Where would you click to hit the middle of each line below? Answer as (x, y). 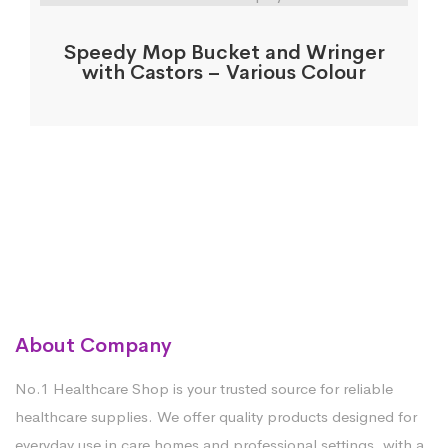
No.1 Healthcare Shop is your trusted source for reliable (204, 388)
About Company (93, 345)
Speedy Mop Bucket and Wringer (224, 52)
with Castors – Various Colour (224, 72)
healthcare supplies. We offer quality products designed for (216, 416)
